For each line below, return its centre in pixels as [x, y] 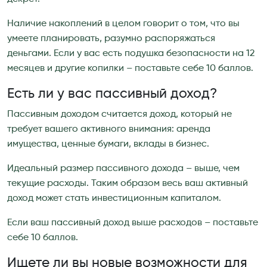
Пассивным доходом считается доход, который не [119, 114]
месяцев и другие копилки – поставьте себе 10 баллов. [130, 68]
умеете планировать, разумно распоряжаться [111, 38]
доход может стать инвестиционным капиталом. [114, 198]
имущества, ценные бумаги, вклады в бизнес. [108, 144]
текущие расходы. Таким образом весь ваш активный [128, 183]
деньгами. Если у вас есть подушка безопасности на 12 [131, 53]
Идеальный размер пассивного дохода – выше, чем [123, 168]
